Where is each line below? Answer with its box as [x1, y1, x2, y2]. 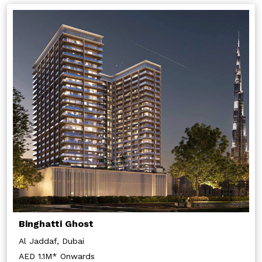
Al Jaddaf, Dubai [19, 236, 84, 246]
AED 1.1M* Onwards [19, 251, 95, 261]
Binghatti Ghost [19, 218, 94, 229]
